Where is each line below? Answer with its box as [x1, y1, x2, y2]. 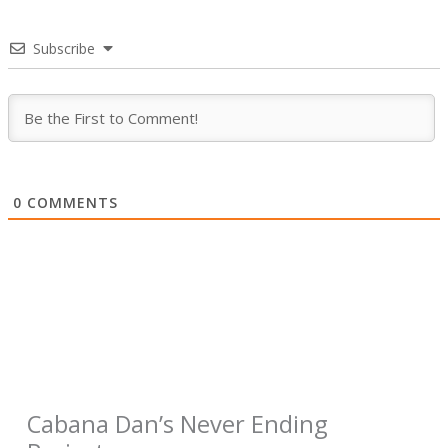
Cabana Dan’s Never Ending [27, 407, 328, 440]
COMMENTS [22, 193, 119, 213]
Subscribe [33, 39, 96, 59]
